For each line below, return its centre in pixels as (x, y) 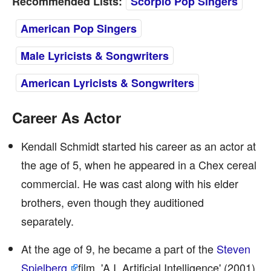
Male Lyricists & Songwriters (95, 56)
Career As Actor (67, 117)
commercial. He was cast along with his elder (130, 183)
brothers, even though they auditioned (113, 202)
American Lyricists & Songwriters (107, 83)
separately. (47, 221)
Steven (233, 249)
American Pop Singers (79, 28)
